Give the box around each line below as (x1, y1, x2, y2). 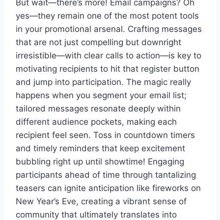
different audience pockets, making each (16, 116, 177, 127)
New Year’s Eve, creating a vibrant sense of (16, 196, 187, 206)
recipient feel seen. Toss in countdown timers (16, 130, 195, 140)
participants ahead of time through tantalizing (16, 169, 196, 180)
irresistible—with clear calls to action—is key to (16, 50, 201, 60)
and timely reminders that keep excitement (16, 143, 185, 153)
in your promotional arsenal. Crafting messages (16, 24, 202, 34)
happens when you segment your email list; (16, 90, 187, 100)
